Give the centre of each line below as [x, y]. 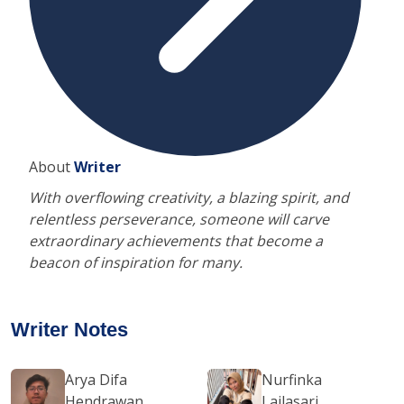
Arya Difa [96, 379]
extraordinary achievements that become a [176, 240]
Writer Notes [69, 329]
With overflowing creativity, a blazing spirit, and [189, 197]
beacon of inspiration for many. [136, 262]
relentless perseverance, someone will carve [179, 219]
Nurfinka [291, 379]
